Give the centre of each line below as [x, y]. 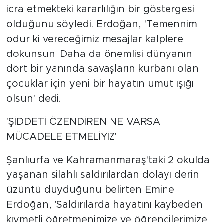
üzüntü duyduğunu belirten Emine [90, 190]
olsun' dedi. [33, 99]
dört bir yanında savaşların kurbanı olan [102, 69]
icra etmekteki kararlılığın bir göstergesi [100, 10]
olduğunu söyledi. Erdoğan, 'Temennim [102, 25]
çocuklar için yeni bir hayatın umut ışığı [100, 84]
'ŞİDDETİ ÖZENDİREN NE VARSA [83, 122]
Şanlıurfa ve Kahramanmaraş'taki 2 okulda [108, 160]
